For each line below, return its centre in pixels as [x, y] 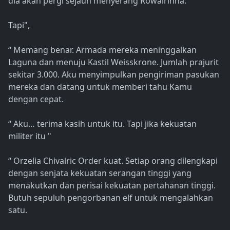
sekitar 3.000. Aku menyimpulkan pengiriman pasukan [114, 75]
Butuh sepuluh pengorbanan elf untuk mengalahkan [111, 198]
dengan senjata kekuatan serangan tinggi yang [100, 173]
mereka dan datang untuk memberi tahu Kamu [100, 87]
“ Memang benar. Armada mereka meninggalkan [102, 50]
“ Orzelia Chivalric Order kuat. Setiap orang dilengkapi [113, 161]
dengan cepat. [36, 99]
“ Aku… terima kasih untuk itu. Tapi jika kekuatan [102, 124]
